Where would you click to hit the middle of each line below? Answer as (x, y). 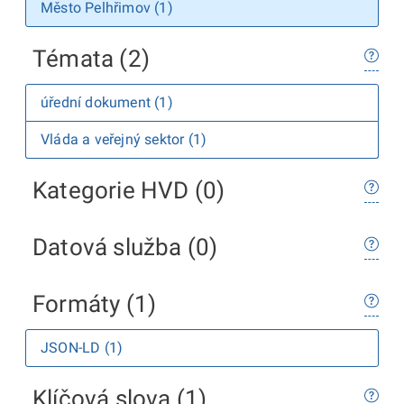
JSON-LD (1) (82, 348)
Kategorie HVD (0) (129, 190)
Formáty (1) (95, 304)
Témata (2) (91, 59)
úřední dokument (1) (107, 102)
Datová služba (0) (125, 247)
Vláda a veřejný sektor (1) (124, 139)
